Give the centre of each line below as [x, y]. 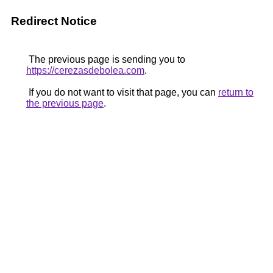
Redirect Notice [54, 21]
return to [236, 92]
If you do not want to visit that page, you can [122, 92]
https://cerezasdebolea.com [85, 70]
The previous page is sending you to [106, 59]
